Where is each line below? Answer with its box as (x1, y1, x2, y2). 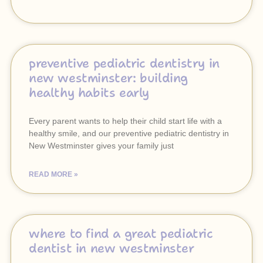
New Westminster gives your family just (29, 141, 174, 150)
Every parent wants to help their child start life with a (29, 116, 222, 126)
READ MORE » (29, 170, 78, 178)
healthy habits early (29, 85, 150, 101)
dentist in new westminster (29, 240, 194, 257)
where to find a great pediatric (29, 225, 213, 242)
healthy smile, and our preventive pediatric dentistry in (29, 129, 229, 138)
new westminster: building (29, 70, 188, 86)
